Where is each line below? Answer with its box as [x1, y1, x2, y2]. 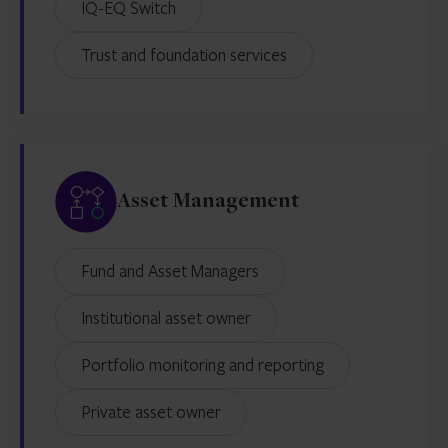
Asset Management [117, 191, 299, 213]
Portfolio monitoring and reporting [91, 353, 324, 376]
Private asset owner [91, 400, 221, 423]
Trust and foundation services [90, 43, 287, 66]
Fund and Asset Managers [90, 259, 259, 282]
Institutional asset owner [85, 306, 251, 329]
